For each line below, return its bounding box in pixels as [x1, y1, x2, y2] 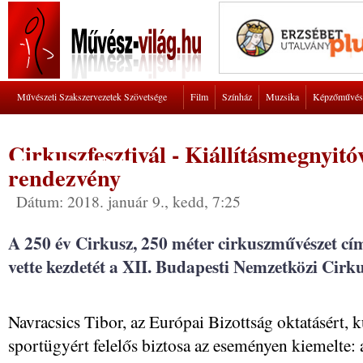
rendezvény [8, 160, 121, 194]
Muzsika [266, 90, 299, 103]
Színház [222, 90, 252, 103]
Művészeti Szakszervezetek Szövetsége [17, 90, 167, 103]
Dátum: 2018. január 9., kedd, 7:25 [16, 190, 241, 211]
